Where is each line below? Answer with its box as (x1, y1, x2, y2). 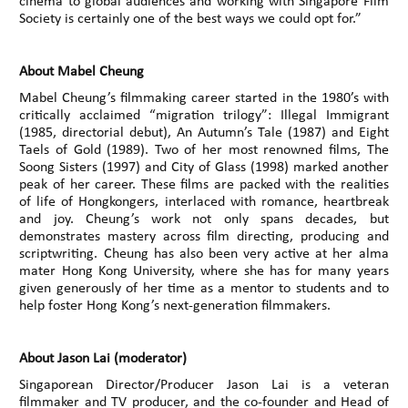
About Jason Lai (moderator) (19, 351, 188, 366)
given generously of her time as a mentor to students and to (19, 280, 389, 296)
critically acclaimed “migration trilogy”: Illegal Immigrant (19, 107, 389, 123)
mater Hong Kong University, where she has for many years (19, 263, 389, 279)
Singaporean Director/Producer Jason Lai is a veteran (19, 377, 389, 393)
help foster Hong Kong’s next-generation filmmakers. (19, 298, 331, 313)
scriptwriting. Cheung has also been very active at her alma (19, 246, 389, 261)
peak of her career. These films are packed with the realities (19, 177, 389, 192)
